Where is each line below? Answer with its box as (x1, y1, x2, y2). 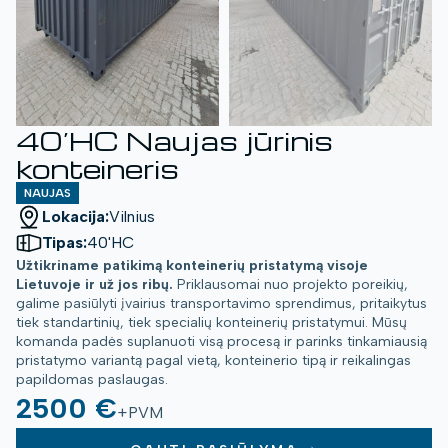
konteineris (16, 151, 179, 186)
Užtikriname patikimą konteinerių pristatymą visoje (16, 257, 368, 275)
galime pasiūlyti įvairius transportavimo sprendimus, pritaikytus (16, 295, 427, 313)
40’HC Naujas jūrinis (16, 123, 333, 158)
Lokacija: (42, 207, 109, 227)
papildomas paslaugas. (16, 371, 168, 389)
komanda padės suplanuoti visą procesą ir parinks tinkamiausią (16, 333, 427, 351)
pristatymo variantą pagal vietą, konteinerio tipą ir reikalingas (16, 352, 411, 370)
